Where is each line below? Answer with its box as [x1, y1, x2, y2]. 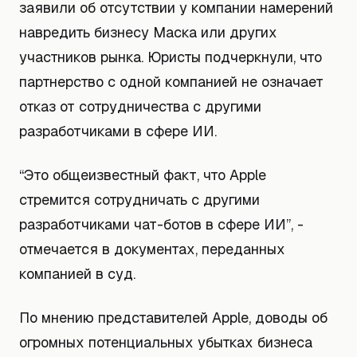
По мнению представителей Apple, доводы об [19, 308, 328, 327]
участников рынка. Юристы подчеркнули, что [19, 48, 322, 66]
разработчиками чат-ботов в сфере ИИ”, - [19, 215, 304, 233]
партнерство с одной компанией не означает [19, 73, 324, 91]
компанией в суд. [19, 265, 135, 283]
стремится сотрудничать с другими [19, 190, 260, 209]
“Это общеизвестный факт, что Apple [19, 166, 266, 184]
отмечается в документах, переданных [19, 240, 285, 258]
